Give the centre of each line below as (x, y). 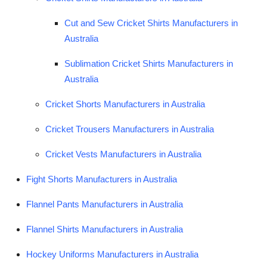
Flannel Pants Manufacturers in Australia (105, 204)
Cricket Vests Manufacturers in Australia (123, 154)
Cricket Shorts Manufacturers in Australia (125, 104)
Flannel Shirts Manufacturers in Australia (105, 229)
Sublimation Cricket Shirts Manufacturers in (149, 63)
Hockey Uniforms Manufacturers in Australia (112, 254)
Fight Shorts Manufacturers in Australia (102, 179)
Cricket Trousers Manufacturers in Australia (130, 129)
